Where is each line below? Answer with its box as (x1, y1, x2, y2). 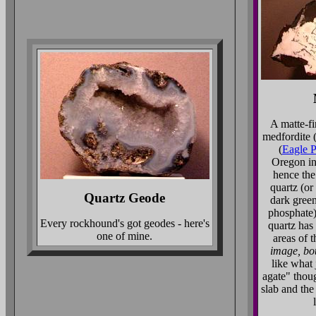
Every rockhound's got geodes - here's (39, 217, 209, 229)
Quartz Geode (84, 190, 165, 205)
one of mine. (97, 230, 152, 242)
